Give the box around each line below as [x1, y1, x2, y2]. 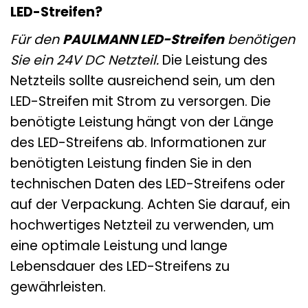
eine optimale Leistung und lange [10, 236, 228, 255]
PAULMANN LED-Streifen [63, 30, 224, 49]
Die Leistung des [159, 50, 267, 69]
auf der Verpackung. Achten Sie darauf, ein [10, 195, 290, 214]
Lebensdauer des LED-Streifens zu [10, 256, 230, 276]
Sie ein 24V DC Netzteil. [10, 50, 159, 69]
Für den [10, 30, 63, 49]
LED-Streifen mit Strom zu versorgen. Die [10, 91, 271, 111]
